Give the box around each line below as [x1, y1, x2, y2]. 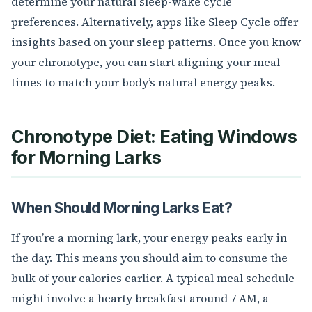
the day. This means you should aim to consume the [11, 250, 288, 266]
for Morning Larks [11, 146, 162, 169]
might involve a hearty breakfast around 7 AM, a [11, 290, 269, 306]
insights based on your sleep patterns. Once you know [11, 34, 301, 50]
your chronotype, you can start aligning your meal [11, 54, 280, 70]
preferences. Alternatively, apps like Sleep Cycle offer [11, 14, 298, 30]
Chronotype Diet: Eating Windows [11, 125, 297, 148]
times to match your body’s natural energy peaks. [11, 75, 275, 91]
